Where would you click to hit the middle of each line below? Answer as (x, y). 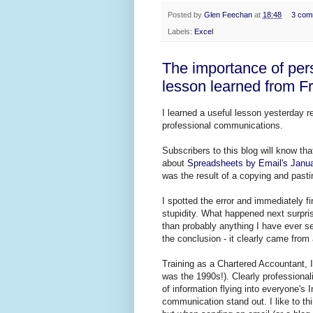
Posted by (186, 14)
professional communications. (223, 126)
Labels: (181, 31)
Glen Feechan (228, 14)
